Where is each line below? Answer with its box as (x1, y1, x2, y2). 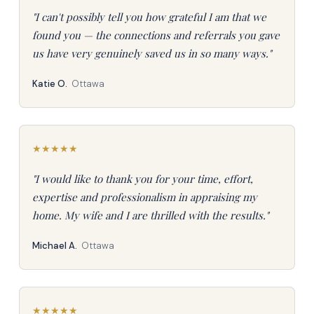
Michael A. (32, 240, 77, 252)
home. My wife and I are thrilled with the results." (32, 208, 268, 222)
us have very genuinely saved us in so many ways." (32, 46, 271, 60)
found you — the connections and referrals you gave (32, 28, 280, 42)
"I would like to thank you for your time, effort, (32, 172, 253, 186)
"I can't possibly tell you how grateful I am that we (32, 10, 266, 24)
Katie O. (32, 78, 67, 90)
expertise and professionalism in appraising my (32, 190, 257, 204)
